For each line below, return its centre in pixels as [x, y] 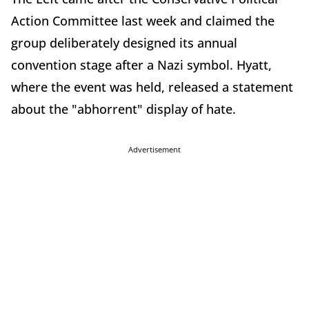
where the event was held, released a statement [152, 87]
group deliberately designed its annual [124, 43]
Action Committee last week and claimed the [143, 21]
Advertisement [154, 149]
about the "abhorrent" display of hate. [125, 109]
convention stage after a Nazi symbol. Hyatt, [141, 65]
